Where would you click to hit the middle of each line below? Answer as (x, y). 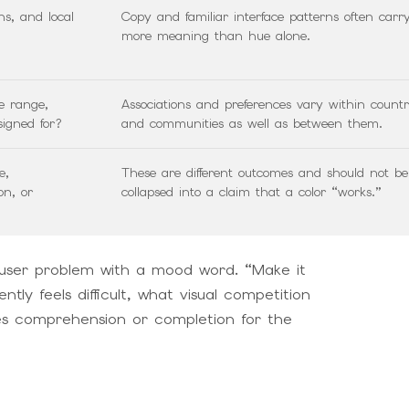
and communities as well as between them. (252, 124)
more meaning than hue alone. (216, 36)
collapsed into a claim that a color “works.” (252, 192)
